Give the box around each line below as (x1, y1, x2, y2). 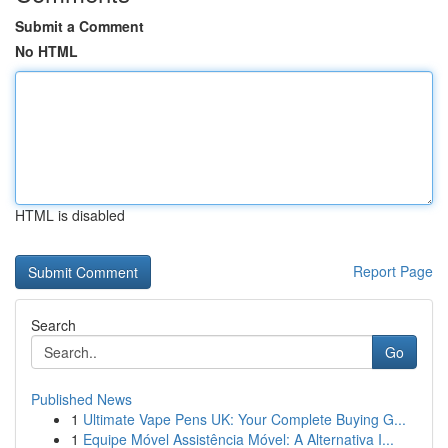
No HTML (15, 41, 78, 61)
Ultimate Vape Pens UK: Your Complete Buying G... (83, 409, 406, 429)
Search (31, 315, 76, 335)
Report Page (353, 261, 433, 281)
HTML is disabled (15, 205, 125, 225)
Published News (31, 389, 132, 409)
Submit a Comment (15, 16, 144, 36)
